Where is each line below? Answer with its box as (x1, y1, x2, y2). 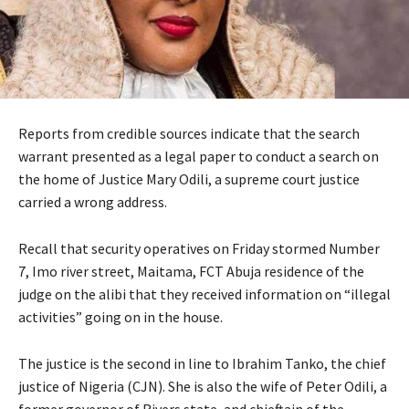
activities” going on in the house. (18, 308, 223, 327)
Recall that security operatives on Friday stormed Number (18, 239, 380, 258)
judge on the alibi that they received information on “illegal (18, 285, 391, 304)
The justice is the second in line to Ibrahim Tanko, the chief (18, 354, 386, 373)
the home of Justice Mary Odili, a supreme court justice (18, 170, 360, 189)
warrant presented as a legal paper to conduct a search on (18, 147, 379, 166)
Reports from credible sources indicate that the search (18, 124, 360, 143)
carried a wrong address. (18, 193, 167, 212)
